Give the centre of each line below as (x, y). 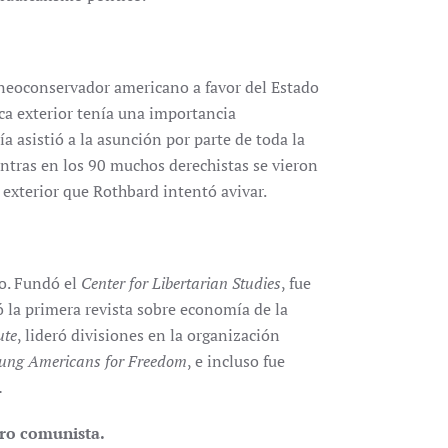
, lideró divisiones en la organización (148, 335)
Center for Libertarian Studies (181, 283)
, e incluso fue (236, 361)
